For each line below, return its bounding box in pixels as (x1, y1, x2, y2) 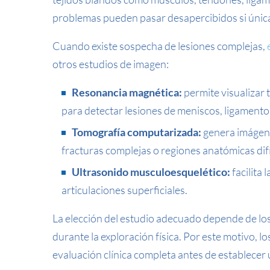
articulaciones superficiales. (61, 183, 187, 196)
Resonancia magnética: (72, 86, 184, 99)
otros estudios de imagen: (52, 57, 169, 71)
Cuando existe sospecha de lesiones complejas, (52, 39, 267, 52)
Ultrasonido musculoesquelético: (72, 165, 230, 178)
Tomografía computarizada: (72, 125, 201, 139)
